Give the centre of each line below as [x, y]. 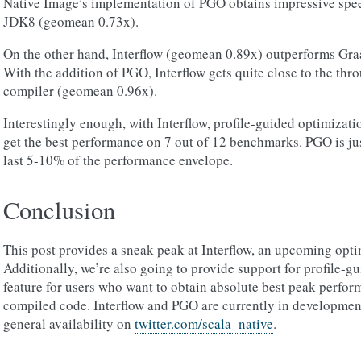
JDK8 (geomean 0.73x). [71, 21]
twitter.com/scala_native [204, 324]
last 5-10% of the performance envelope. [118, 160]
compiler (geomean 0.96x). [80, 91]
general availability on [69, 324]
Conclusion [59, 210]
